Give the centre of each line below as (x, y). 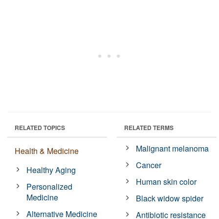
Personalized (50, 186)
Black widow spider (170, 198)
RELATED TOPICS (40, 127)
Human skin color (166, 181)
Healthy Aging (51, 170)
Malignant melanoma (173, 148)
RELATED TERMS (149, 127)
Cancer (149, 165)
